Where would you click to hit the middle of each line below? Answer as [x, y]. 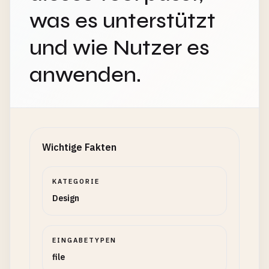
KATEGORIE [76, 181]
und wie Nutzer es [119, 48]
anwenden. [85, 75]
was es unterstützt [122, 21]
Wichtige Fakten [79, 147]
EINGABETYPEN [84, 240]
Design [66, 198]
